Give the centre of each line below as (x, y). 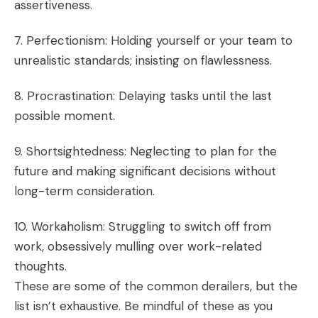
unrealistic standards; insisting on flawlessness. (143, 60)
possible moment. (65, 116)
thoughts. (40, 266)
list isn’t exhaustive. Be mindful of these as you (143, 306)
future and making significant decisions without (145, 171)
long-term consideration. (84, 191)
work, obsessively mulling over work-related (138, 246)
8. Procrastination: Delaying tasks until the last (143, 96)
